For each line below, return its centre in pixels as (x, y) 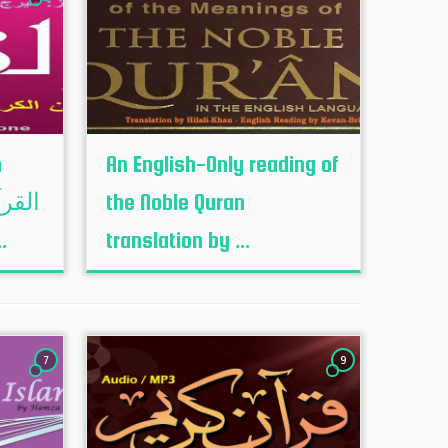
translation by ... (177, 240)
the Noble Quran (175, 202)
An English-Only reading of (222, 164)
